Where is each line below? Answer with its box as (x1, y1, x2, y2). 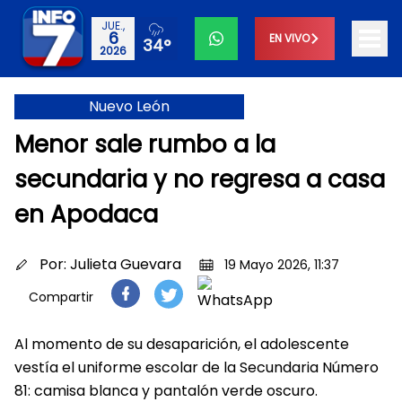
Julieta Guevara (70, 254, 181, 275)
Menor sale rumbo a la (14, 128, 275, 161)
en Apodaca (14, 198, 158, 231)
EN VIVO (269, 31, 310, 46)
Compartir (29, 288, 93, 306)
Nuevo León (89, 95, 170, 117)
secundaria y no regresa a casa (14, 163, 385, 196)
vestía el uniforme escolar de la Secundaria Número (14, 357, 379, 378)
